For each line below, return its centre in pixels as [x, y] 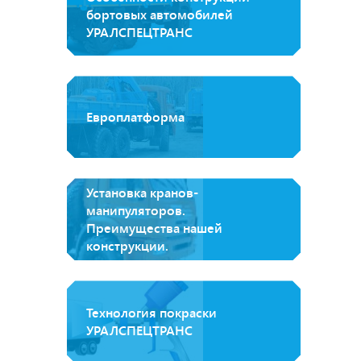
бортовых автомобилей [160, 15]
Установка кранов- [142, 193]
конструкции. [127, 246]
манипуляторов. [136, 210]
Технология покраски [151, 313]
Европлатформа [135, 117]
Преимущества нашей [154, 228]
